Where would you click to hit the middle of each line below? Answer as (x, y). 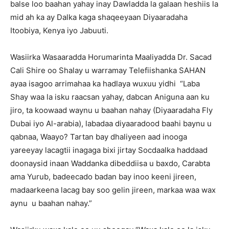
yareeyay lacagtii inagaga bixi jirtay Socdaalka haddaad (109, 150)
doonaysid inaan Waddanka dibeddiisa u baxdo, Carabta (110, 163)
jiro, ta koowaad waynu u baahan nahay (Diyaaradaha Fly (111, 110)
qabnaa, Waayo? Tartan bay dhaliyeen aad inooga (99, 137)
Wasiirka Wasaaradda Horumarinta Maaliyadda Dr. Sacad (111, 57)
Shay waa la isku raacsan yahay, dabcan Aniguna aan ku (110, 97)
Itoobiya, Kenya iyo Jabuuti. (59, 30)
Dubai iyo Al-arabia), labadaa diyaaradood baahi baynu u (111, 123)
